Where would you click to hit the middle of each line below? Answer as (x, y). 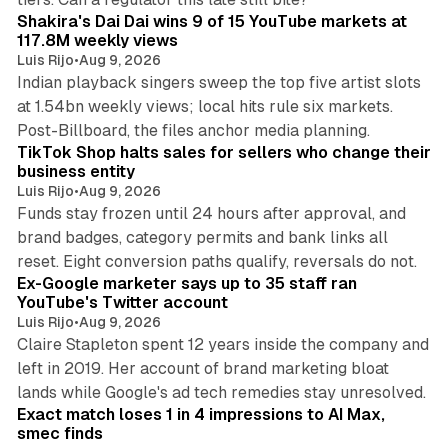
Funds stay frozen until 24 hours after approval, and (211, 213)
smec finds (59, 433)
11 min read (379, 118)
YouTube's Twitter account (122, 302)
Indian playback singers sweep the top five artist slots (218, 82)
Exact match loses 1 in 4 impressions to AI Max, (200, 414)
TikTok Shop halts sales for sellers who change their (223, 152)
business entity (75, 171)
